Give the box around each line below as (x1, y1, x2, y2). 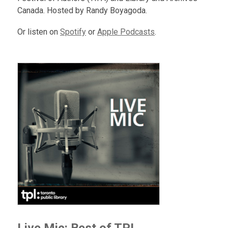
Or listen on (17, 27, 60, 37)
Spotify (60, 27, 86, 37)
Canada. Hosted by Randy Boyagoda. (17, 6, 147, 15)
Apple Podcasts (97, 27, 155, 37)
